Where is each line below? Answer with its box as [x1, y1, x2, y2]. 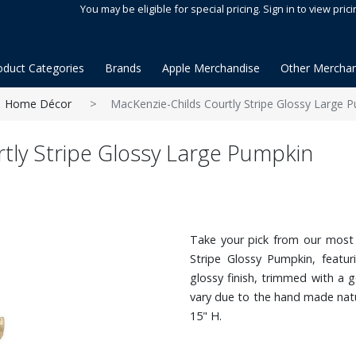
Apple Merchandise [162, 60, 260, 75]
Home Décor [5, 96, 72, 111]
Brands [105, 60, 141, 75]
